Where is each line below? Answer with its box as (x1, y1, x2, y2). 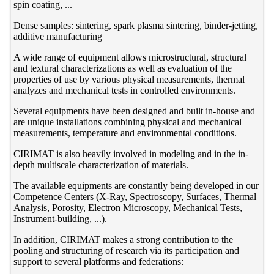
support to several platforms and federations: (13, 256, 184, 267)
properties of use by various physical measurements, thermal (13, 73, 245, 84)
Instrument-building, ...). (13, 213, 108, 224)
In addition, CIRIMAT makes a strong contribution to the (13, 234, 234, 245)
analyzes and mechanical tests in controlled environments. (13, 84, 236, 95)
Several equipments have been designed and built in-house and (13, 105, 256, 116)
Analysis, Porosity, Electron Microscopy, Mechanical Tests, (13, 202, 243, 213)
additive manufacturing (13, 31, 103, 42)
